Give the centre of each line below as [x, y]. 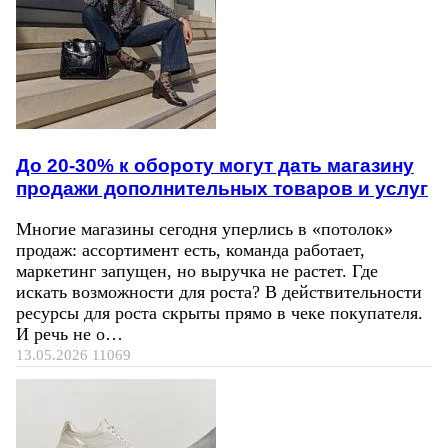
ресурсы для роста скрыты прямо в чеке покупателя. [219, 313]
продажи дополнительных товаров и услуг [222, 187]
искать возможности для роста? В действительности [219, 292]
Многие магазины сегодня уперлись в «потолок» [204, 229]
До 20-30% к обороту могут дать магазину [215, 164]
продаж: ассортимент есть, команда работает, [190, 250]
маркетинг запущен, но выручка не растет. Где [197, 271]
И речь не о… [69, 334]
